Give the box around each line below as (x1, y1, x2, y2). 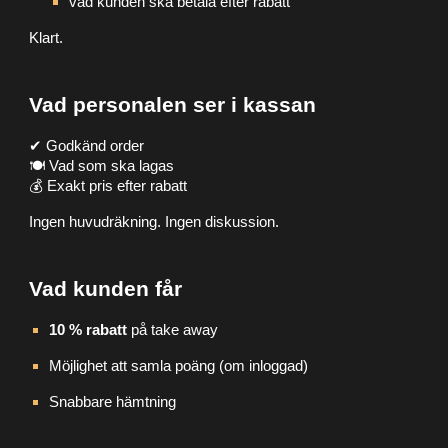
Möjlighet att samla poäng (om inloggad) (49, 357, 309, 374)
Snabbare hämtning (49, 393, 177, 410)
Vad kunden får (29, 276, 183, 301)
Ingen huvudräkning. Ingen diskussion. (29, 213, 280, 230)
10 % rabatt (49, 321, 128, 338)
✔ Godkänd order (29, 137, 145, 154)
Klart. (29, 29, 64, 46)
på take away (127, 321, 219, 338)
